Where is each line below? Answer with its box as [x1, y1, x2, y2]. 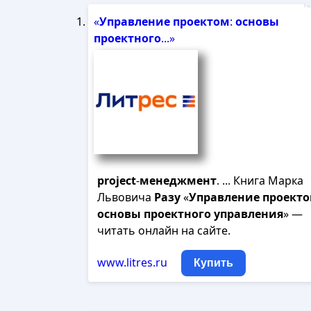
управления [214, 206, 283, 221]
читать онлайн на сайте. [97, 223, 230, 238]
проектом [173, 14, 230, 29]
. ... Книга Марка [217, 173, 303, 188]
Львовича [97, 190, 154, 205]
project [97, 173, 136, 188]
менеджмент [140, 173, 217, 188]
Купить [194, 257, 233, 269]
